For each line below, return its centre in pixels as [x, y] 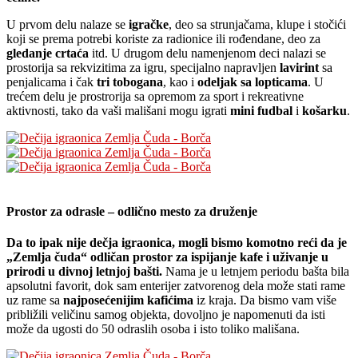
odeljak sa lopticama [253, 82]
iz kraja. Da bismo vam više [267, 300]
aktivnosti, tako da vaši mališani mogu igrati [117, 111]
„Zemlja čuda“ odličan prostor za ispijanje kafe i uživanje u [167, 257]
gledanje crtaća [48, 54]
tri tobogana [130, 82]
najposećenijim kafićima [130, 300]
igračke [149, 25]
